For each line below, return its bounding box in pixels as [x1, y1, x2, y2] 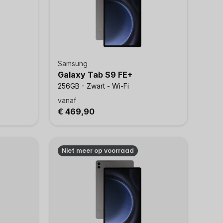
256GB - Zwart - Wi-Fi [58, 82, 129, 90]
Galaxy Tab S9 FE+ [58, 70, 133, 80]
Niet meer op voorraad [62, 146, 134, 155]
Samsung [58, 59, 88, 68]
